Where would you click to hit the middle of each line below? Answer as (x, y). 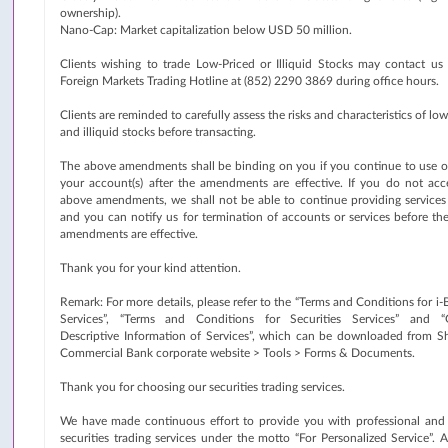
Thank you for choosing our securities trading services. (202, 387)
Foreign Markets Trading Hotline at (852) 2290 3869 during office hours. (249, 81)
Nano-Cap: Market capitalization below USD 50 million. (206, 30)
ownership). (90, 13)
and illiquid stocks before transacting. (158, 132)
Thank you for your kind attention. (150, 268)
